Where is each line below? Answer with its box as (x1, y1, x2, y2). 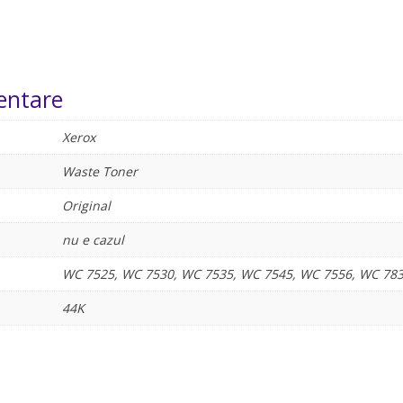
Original (61, 197, 111, 215)
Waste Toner (61, 163, 138, 181)
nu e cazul (61, 231, 124, 249)
